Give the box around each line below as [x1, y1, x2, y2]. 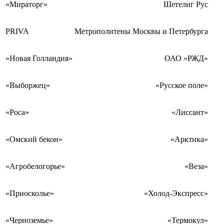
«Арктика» [170, 135, 208, 144]
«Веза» [184, 162, 208, 171]
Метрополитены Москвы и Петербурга [74, 27, 208, 36]
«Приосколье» [5, 189, 54, 198]
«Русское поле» [155, 81, 208, 90]
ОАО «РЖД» [164, 54, 208, 63]
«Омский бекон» [5, 135, 62, 144]
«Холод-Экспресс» [144, 189, 208, 198]
